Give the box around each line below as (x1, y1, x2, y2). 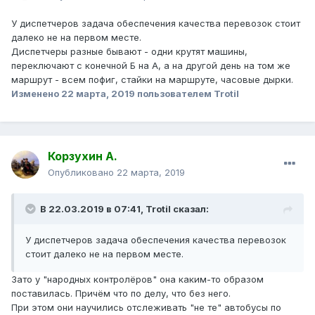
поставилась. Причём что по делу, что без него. (11, 288, 231, 300)
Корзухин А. (48, 149, 117, 164)
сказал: (171, 203, 209, 215)
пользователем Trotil (135, 88, 239, 100)
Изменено (11, 88, 61, 100)
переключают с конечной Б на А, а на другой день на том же (11, 60, 290, 72)
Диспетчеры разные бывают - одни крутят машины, (11, 46, 247, 58)
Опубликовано (48, 167, 117, 179)
